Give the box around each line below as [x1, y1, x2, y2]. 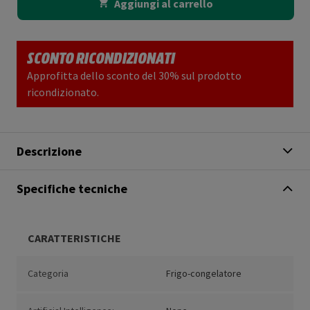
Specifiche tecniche [17, 181, 127, 197]
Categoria [28, 267, 69, 280]
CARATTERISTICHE [28, 231, 121, 246]
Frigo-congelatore [166, 267, 241, 280]
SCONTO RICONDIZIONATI [27, 47, 175, 68]
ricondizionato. [27, 85, 99, 100]
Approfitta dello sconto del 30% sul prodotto [27, 69, 241, 83]
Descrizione [17, 143, 82, 160]
